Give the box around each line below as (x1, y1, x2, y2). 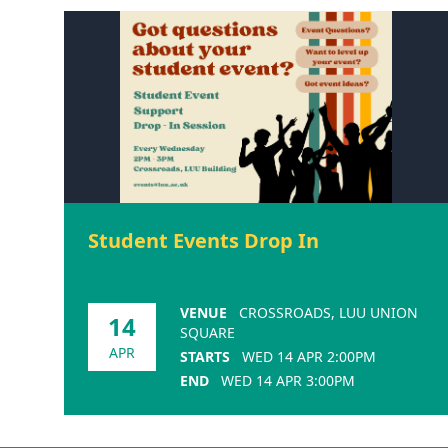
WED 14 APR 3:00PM (221, 370, 355, 390)
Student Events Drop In (88, 226, 319, 254)
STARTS (180, 346, 230, 366)
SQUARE (180, 322, 235, 342)
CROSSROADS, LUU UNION (239, 302, 418, 322)
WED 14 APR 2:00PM (242, 346, 376, 366)
